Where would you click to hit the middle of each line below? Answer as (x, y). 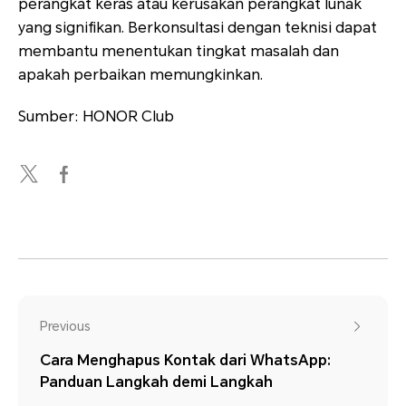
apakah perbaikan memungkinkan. (140, 75)
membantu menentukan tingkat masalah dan (179, 52)
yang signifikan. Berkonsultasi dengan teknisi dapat (198, 28)
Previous (65, 327)
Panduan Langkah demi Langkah (156, 382)
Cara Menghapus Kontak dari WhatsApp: (185, 361)
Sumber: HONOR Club (96, 117)
